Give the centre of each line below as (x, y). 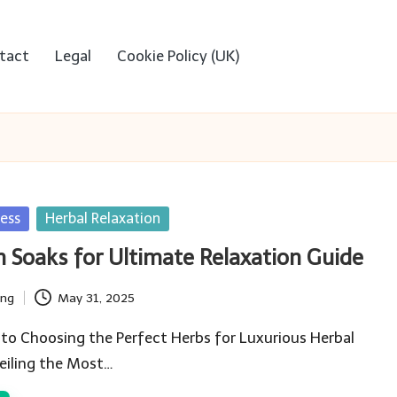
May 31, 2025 (96, 298)
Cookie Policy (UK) (178, 56)
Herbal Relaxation (103, 218)
